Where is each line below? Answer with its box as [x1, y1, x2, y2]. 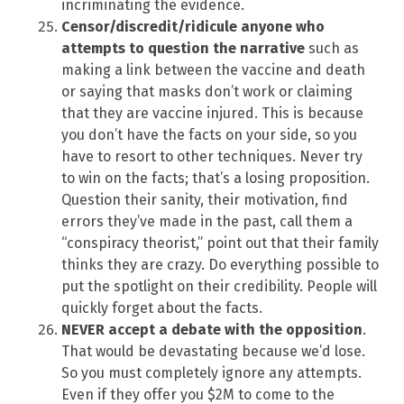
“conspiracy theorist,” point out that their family [61, 234, 379, 252]
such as [305, 39, 359, 57]
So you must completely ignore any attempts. [61, 363, 362, 381]
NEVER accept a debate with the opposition [61, 320, 363, 338]
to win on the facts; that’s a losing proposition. [61, 169, 370, 187]
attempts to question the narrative [61, 39, 305, 57]
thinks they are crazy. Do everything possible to [61, 255, 379, 273]
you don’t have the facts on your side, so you [61, 125, 357, 143]
